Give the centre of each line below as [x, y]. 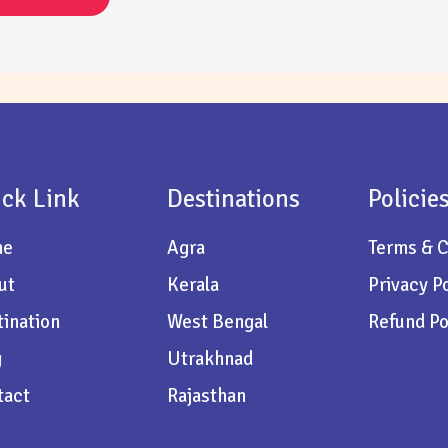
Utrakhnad [209, 358]
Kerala [192, 284]
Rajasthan [206, 395]
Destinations [233, 198]
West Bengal [217, 321]
